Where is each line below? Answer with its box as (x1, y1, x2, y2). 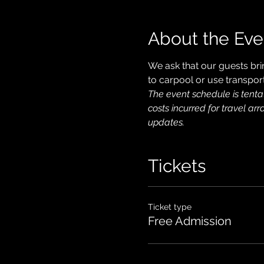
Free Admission (147, 213, 232, 228)
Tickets (147, 155, 206, 176)
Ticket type (147, 202, 192, 212)
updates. (147, 116, 184, 128)
